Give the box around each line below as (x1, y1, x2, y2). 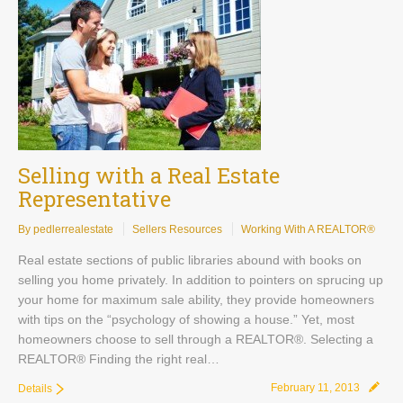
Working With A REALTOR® (241, 223, 375, 236)
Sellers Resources (132, 223, 222, 236)
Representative (18, 184, 171, 213)
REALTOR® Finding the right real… (18, 352, 219, 366)
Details (18, 382, 52, 395)
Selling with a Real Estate (18, 161, 280, 190)
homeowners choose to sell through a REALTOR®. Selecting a (18, 332, 373, 346)
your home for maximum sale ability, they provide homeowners (18, 292, 374, 307)
